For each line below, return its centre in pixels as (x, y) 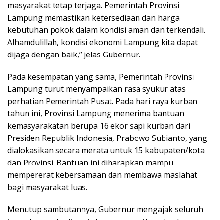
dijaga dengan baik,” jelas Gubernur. (74, 54)
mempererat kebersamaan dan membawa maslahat (102, 175)
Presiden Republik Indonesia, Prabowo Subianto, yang (107, 138)
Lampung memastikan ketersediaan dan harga (94, 17)
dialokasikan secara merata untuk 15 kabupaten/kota (106, 150)
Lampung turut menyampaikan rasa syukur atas (96, 89)
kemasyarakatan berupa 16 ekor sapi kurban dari (99, 125)
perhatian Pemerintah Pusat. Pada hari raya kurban (102, 101)
